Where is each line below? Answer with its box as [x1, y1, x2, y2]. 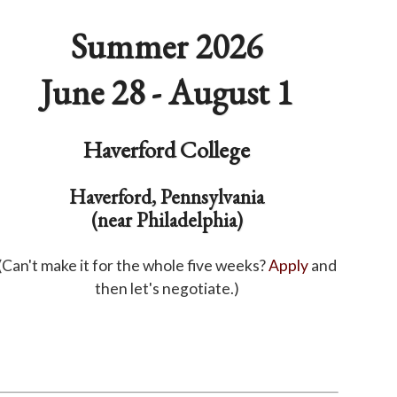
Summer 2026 [71, 23, 263, 69]
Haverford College [83, 134, 251, 166]
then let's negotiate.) [94, 279, 239, 299]
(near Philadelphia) [90, 206, 243, 233]
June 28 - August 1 [41, 69, 293, 115]
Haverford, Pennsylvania [69, 183, 265, 210]
